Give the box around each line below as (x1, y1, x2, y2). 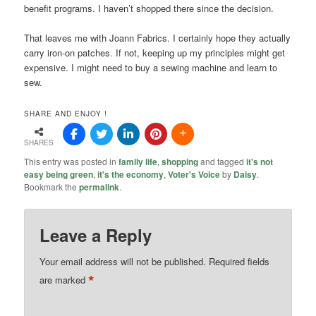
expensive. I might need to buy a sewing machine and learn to (24, 60, 278, 74)
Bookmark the (24, 181, 80, 193)
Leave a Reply (39, 222, 152, 247)
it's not (246, 155, 274, 169)
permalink (79, 181, 120, 194)
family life (119, 155, 158, 169)
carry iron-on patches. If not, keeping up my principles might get (24, 45, 286, 59)
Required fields (209, 254, 270, 268)
